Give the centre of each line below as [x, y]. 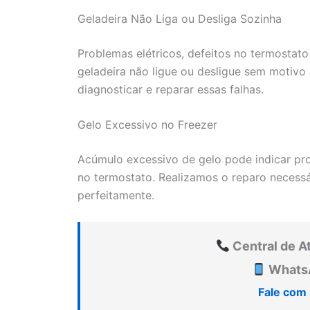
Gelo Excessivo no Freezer [147, 125]
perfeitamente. [116, 195]
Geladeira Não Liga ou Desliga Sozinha [180, 18]
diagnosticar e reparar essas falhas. [171, 89]
